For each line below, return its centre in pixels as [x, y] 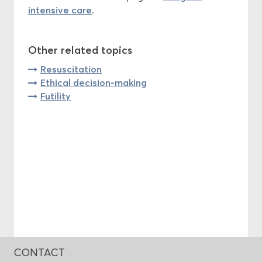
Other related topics [80, 50]
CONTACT [39, 253]
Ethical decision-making [94, 82]
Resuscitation [71, 69]
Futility [56, 96]
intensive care [60, 10]
